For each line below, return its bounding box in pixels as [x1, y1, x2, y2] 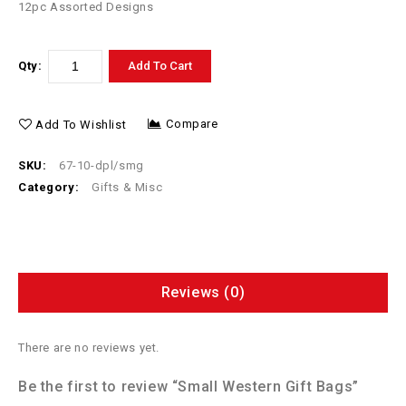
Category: [18, 179, 82, 194]
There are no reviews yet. [18, 340, 159, 354]
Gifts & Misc [92, 179, 163, 194]
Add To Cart [128, 58, 192, 72]
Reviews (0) [160, 283, 246, 301]
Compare [166, 116, 218, 130]
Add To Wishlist [35, 117, 127, 131]
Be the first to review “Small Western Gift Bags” [18, 377, 359, 395]
